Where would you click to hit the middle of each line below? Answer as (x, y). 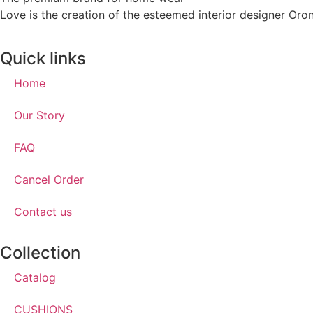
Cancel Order (49, 179)
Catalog (35, 277)
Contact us (43, 211)
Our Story (39, 115)
